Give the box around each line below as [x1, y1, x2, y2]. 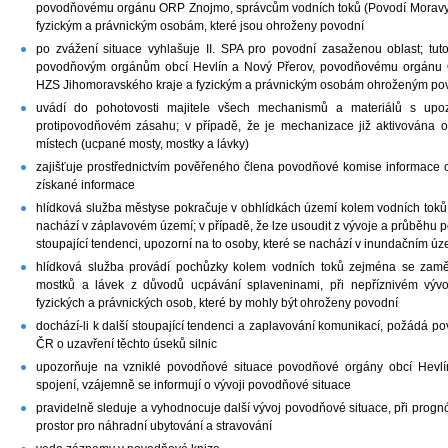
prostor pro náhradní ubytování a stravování [36, 419, 272, 434]
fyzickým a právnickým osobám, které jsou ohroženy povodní [36, 19, 364, 34]
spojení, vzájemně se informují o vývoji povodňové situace [36, 378, 351, 393]
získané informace [36, 178, 135, 193]
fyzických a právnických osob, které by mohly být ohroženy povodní [36, 296, 398, 311]
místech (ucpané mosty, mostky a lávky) [36, 137, 249, 152]
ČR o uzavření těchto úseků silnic [36, 337, 217, 352]
